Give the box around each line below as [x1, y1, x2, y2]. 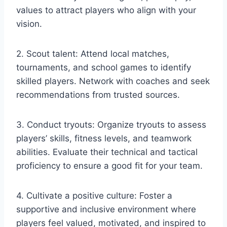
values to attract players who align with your [16, 5, 196, 15]
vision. [16, 18, 42, 29]
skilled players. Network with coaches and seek [16, 75, 210, 86]
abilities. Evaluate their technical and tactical [16, 146, 198, 157]
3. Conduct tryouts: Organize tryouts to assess [16, 119, 206, 130]
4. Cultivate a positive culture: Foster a [16, 190, 172, 201]
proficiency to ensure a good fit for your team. [16, 160, 203, 171]
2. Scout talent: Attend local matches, [16, 48, 169, 59]
